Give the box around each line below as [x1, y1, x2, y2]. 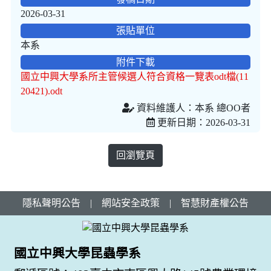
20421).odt [21, 85, 62, 96]
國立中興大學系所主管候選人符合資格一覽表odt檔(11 [21, 71, 249, 82]
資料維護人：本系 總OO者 [134, 102, 250, 113]
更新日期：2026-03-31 [155, 117, 250, 128]
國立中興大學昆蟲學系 [14, 246, 141, 261]
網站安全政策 [102, 197, 160, 208]
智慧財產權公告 [181, 197, 249, 208]
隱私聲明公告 [22, 197, 80, 208]
